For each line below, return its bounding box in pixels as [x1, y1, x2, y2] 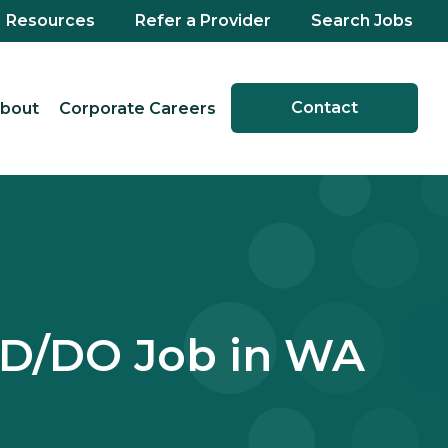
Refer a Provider [135, 11, 271, 30]
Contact [291, 98, 358, 118]
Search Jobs [311, 11, 413, 30]
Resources [6, 11, 95, 30]
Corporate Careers [59, 98, 216, 118]
